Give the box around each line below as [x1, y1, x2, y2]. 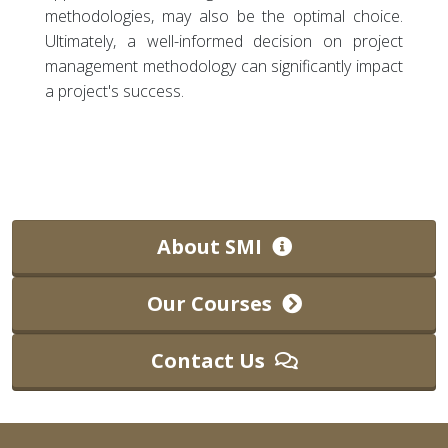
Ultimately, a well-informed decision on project [45, 30, 403, 53]
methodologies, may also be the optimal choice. [45, 5, 403, 28]
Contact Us [151, 347, 270, 375]
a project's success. [45, 80, 184, 103]
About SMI [157, 233, 267, 261]
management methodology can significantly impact [45, 55, 403, 78]
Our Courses [147, 290, 277, 318]
